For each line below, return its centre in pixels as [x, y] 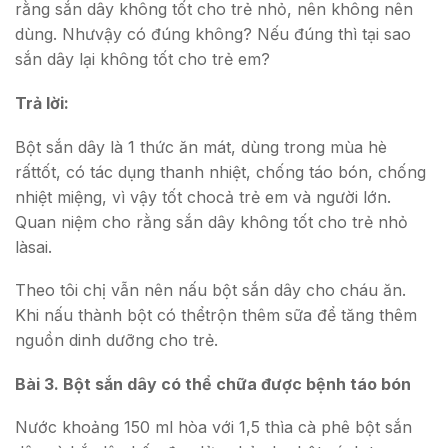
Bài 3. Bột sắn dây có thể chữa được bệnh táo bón [213, 383]
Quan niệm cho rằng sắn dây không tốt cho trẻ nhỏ [211, 221]
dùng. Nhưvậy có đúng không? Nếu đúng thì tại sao [213, 34]
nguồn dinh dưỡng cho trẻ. [116, 340]
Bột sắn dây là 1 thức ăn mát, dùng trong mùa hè [201, 146]
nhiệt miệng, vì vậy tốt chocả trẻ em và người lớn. [203, 196]
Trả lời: [42, 102]
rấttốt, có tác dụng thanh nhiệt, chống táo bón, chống [220, 171]
